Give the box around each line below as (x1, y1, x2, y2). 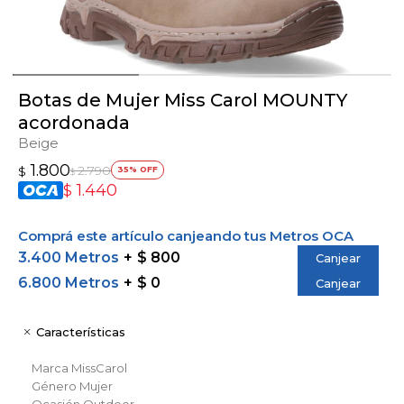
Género (32, 378, 77, 393)
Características (36, 324, 125, 339)
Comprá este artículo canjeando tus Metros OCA (18, 226, 353, 244)
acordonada (18, 111, 130, 133)
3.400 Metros (18, 248, 119, 266)
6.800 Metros (18, 273, 119, 291)
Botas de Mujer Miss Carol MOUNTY (18, 88, 347, 111)
